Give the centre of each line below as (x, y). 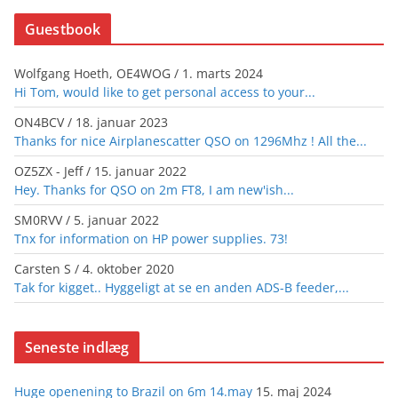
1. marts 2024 (223, 74)
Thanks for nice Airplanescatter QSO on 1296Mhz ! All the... (191, 141)
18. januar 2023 (122, 123)
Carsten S (43, 269)
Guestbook (63, 30)
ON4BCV (39, 123)
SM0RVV (38, 220)
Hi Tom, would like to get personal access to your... (165, 92)
